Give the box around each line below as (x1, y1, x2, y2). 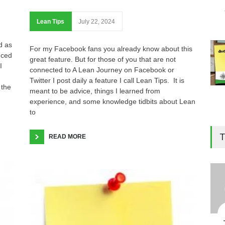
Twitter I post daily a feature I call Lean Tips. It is (30, 76, 184, 85)
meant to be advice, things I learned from (30, 87, 160, 95)
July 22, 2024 (78, 18, 115, 26)
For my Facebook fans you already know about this (30, 45, 192, 53)
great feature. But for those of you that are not (30, 55, 176, 64)
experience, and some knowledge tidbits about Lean (30, 97, 195, 106)
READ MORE (49, 133, 86, 141)
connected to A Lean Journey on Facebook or (30, 66, 174, 74)
